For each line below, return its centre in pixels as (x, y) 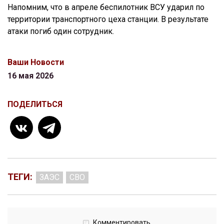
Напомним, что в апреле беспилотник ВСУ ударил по (106, 7)
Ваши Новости (36, 62)
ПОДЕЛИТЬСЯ (35, 104)
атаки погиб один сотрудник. (61, 31)
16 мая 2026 (30, 76)
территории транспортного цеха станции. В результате (108, 19)
